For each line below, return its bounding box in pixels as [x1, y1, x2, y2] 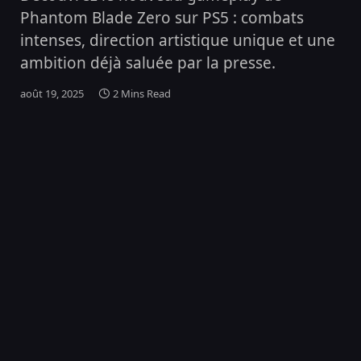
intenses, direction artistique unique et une [20, 30, 335, 51]
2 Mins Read [113, 86, 171, 101]
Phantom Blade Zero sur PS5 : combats [20, 7, 304, 28]
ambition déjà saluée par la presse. [20, 52, 276, 73]
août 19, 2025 [20, 86, 84, 101]
